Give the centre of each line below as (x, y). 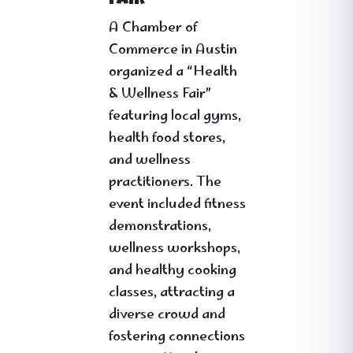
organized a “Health (173, 72)
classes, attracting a (172, 293)
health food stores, (167, 139)
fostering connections (177, 337)
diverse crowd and (167, 315)
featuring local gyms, (175, 117)
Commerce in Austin (173, 50)
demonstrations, (160, 227)
